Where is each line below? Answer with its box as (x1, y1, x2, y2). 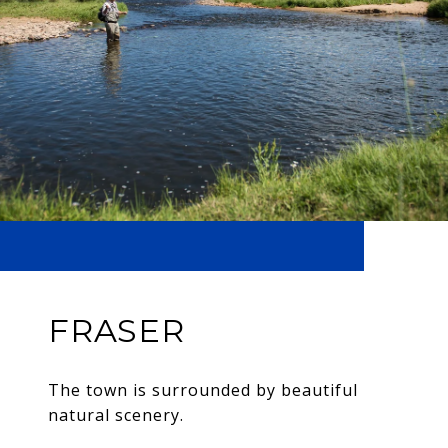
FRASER (48, 311, 185, 351)
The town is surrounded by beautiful (48, 379, 358, 402)
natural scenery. (48, 404, 184, 427)
